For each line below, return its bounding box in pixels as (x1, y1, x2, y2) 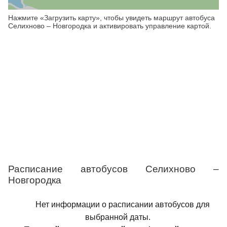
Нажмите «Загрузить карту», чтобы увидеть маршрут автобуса (8, 14, 215, 22)
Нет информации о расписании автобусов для (35, 200, 210, 209)
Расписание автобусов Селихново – (8, 164, 219, 174)
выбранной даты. (85, 213, 150, 221)
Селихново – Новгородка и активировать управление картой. (8, 22, 211, 30)
